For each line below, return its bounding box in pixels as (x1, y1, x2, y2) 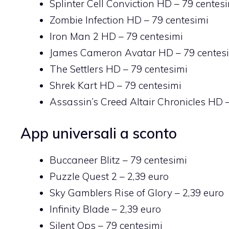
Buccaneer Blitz (50, 153, 120, 166)
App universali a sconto (20, 124, 177, 142)
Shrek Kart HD (50, 79, 114, 92)
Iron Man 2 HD (50, 30, 116, 43)
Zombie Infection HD (50, 14, 142, 27)
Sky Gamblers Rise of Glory (50, 186, 172, 199)
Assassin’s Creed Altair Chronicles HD (50, 96, 223, 108)
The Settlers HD (50, 63, 121, 76)
